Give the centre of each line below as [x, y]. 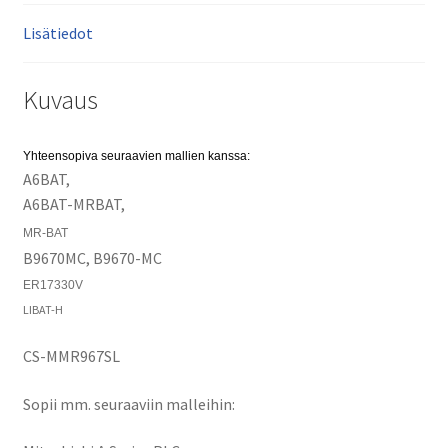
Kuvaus [60, 100]
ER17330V [52, 285]
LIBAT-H [42, 310]
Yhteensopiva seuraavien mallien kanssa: [136, 156]
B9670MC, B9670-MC [92, 258]
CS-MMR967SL [71, 355]
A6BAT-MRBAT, [73, 204]
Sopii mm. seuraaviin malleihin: [128, 403]
